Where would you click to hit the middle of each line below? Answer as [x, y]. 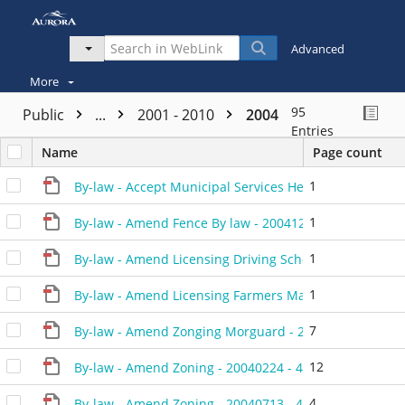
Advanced [318, 49]
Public [45, 114]
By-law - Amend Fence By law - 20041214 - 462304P [228, 222]
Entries [312, 130]
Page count [348, 152]
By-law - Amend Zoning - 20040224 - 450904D [211, 367]
